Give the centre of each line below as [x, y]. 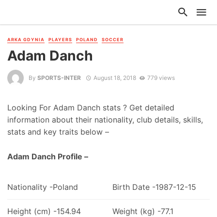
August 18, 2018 [115, 77]
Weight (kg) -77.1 [143, 211]
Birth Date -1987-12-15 [154, 187]
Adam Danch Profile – [48, 157]
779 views [161, 77]
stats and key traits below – [58, 132]
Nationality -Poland [43, 187]
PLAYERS [60, 39]
